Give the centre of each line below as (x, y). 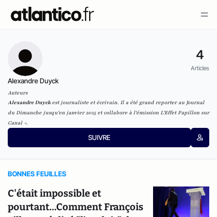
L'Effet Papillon (180, 113)
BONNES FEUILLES (37, 174)
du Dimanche (25, 113)
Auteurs (18, 93)
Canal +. (18, 123)
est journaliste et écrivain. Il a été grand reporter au (119, 102)
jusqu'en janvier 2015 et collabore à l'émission (101, 113)
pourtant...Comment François (76, 207)
